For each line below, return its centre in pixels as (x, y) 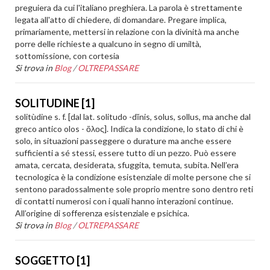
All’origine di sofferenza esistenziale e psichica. (102, 213)
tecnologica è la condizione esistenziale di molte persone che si (133, 177)
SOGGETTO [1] (53, 260)
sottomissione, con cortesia (67, 56)
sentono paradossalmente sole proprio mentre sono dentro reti (134, 189)
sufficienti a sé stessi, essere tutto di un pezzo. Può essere (126, 153)
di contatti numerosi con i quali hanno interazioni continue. (124, 201)
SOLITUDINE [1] (55, 103)
